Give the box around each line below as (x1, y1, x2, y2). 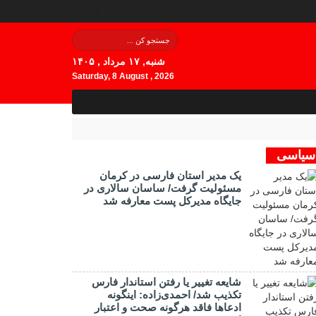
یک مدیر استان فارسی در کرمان (99, 169, 241, 181)
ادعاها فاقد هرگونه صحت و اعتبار (95, 301, 241, 313)
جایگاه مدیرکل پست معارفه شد (103, 195, 241, 207)
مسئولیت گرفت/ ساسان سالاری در (84, 182, 241, 194)
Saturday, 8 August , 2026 (72, 71, 174, 81)
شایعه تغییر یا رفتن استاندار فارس (92, 276, 241, 288)
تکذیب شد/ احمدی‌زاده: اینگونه (107, 288, 241, 300)
